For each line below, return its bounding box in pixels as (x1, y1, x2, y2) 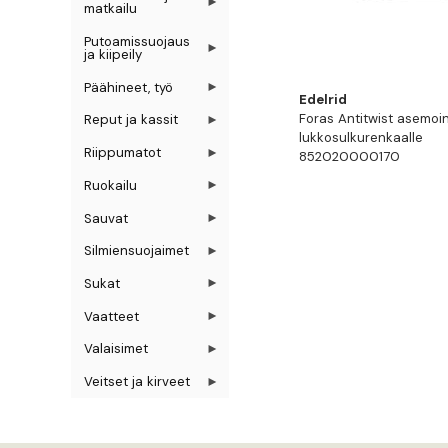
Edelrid (299, 90, 348, 108)
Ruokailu (84, 176, 138, 194)
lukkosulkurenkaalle (299, 128, 424, 146)
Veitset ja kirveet (84, 373, 191, 391)
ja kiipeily (84, 45, 143, 63)
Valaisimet (84, 340, 149, 358)
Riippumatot (84, 144, 162, 162)
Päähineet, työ (84, 78, 174, 96)
